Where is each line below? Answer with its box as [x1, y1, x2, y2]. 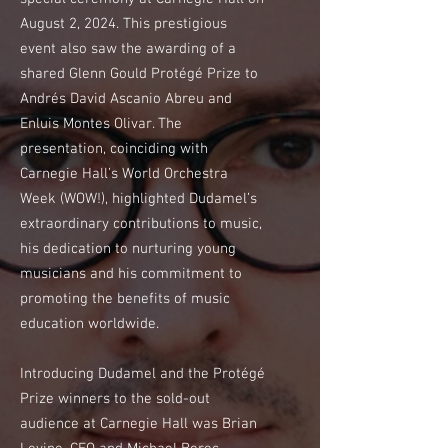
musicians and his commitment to [20, 265, 242, 283]
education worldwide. [20, 315, 159, 333]
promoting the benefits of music [20, 290, 230, 308]
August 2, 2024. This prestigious [20, 15, 227, 33]
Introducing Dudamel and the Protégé [20, 365, 265, 383]
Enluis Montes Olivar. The [20, 115, 182, 133]
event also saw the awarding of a [20, 40, 236, 58]
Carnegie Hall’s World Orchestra [20, 165, 228, 183]
